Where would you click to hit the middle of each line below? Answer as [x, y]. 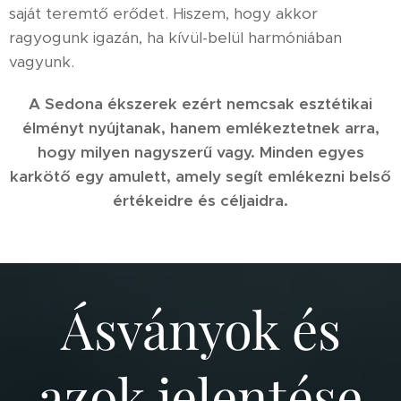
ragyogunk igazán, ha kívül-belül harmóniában [175, 37]
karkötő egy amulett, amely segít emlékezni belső [200, 176]
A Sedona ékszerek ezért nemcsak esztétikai [200, 103]
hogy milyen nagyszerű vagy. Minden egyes [200, 152]
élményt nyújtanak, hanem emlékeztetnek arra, [200, 128]
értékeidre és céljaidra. [200, 200]
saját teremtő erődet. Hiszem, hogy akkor [163, 13]
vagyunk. [42, 61]
